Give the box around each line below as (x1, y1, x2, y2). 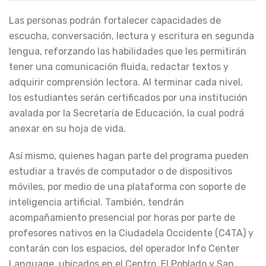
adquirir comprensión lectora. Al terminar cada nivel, (9, 77, 243, 88)
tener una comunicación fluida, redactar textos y (9, 61, 229, 73)
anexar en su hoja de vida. (9, 123, 126, 135)
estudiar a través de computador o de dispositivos (9, 166, 232, 178)
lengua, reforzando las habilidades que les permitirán (9, 46, 246, 58)
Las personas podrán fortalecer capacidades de (9, 15, 221, 27)
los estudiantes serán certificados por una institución (9, 92, 248, 104)
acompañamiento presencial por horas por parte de (9, 212, 235, 224)
